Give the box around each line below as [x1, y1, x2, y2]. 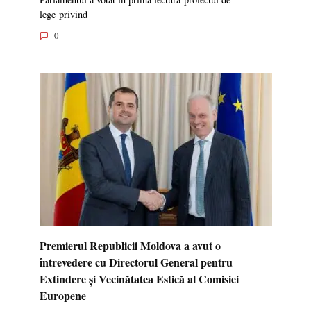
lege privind [39, 7, 87, 21]
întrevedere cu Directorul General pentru [39, 253, 233, 270]
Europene [39, 287, 86, 303]
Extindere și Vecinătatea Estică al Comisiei [39, 270, 239, 287]
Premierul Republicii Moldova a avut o [39, 237, 221, 253]
